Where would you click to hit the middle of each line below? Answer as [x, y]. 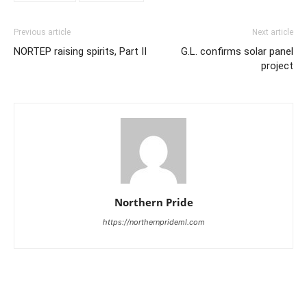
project [277, 66]
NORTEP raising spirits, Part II [80, 52]
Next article [273, 33]
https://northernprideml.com [153, 222]
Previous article [42, 33]
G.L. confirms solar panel [237, 52]
